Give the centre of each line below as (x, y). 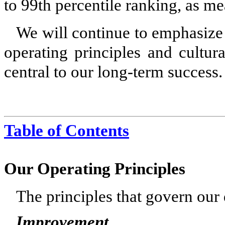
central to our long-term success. (113, 72)
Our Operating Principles (95, 168)
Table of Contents (67, 130)
